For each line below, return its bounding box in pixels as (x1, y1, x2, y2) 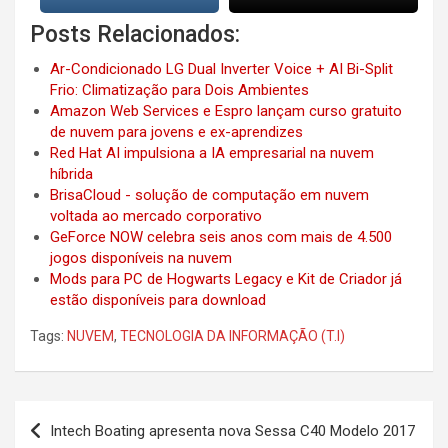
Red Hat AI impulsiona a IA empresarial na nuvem (50, 144, 374, 163)
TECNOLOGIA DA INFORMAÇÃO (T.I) (120, 328, 345, 345)
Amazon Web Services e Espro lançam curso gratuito (50, 102, 402, 121)
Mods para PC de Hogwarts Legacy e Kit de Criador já (50, 270, 402, 289)
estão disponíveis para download (50, 291, 266, 310)
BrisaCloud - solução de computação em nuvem (50, 186, 369, 205)
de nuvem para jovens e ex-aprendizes (50, 123, 303, 142)
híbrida (50, 165, 93, 184)
